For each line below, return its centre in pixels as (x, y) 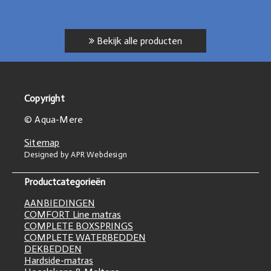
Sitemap (42, 143)
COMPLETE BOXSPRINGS (79, 226)
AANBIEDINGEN (60, 203)
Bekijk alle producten (138, 41)
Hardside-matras (59, 261)
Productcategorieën (65, 182)
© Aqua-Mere (54, 120)
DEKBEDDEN (53, 249)
